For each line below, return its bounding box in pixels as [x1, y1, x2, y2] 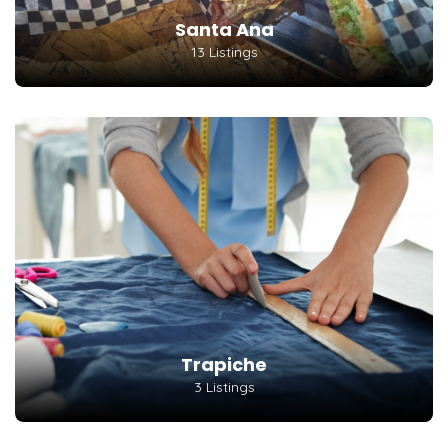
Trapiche [181, 351, 267, 377]
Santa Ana [174, 16, 274, 42]
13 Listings [190, 42, 258, 61]
